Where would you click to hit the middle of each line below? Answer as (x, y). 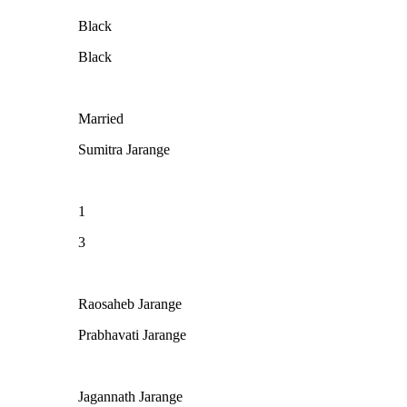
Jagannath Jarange (130, 396)
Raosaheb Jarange (130, 303)
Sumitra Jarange (124, 149)
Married (101, 118)
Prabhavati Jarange (132, 334)
